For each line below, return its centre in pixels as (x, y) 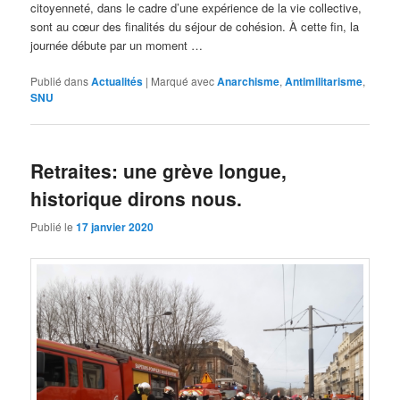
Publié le (54, 226)
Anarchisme (249, 82)
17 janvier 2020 (115, 226)
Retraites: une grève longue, (159, 171)
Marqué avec (183, 81)
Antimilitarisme (324, 82)
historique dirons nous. (137, 199)
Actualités (117, 82)
